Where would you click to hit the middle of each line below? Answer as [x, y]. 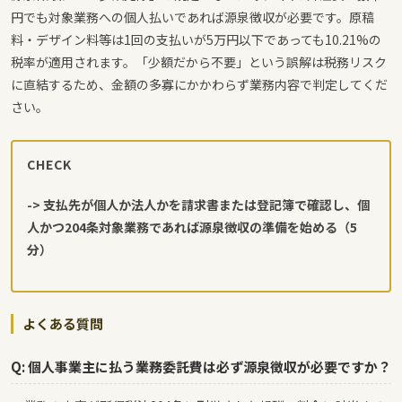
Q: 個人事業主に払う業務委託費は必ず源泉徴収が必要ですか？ [201, 366]
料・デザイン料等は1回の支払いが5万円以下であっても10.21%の [196, 39]
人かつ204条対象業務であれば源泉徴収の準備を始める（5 [192, 227]
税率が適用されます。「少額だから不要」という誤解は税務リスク [199, 62]
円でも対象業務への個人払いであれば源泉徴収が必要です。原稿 [192, 17]
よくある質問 [63, 323]
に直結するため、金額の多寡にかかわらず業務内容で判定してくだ [199, 84]
